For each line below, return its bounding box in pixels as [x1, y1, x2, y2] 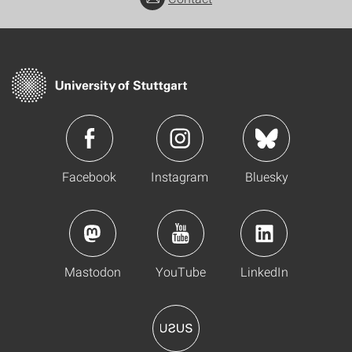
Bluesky [244, 168, 288, 185]
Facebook [62, 168, 116, 185]
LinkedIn [240, 263, 288, 280]
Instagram [151, 168, 208, 185]
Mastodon [64, 263, 121, 280]
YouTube [155, 263, 206, 280]
